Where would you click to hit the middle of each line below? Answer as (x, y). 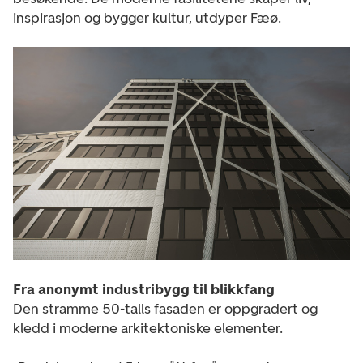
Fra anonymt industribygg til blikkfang (144, 289)
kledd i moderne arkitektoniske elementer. (148, 328)
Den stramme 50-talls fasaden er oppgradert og (165, 308)
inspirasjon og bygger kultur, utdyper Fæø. (147, 18)
